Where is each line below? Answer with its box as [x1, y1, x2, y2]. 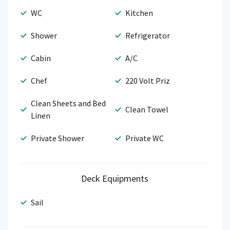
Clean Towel [125, 104, 168, 115]
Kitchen [125, 8, 153, 18]
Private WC [125, 133, 164, 144]
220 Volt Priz [125, 75, 170, 86]
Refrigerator [125, 30, 170, 41]
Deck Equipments [81, 172, 149, 185]
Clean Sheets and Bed [31, 98, 106, 109]
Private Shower [31, 133, 84, 144]
